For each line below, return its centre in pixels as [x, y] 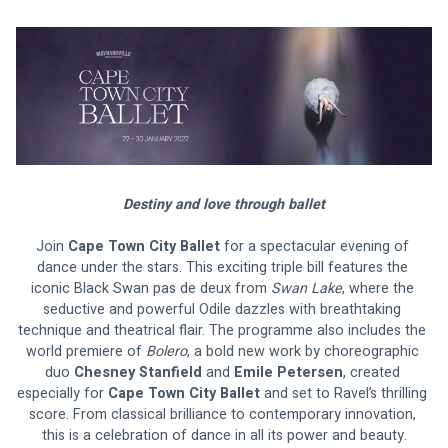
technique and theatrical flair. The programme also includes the [224, 331]
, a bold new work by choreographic [304, 352]
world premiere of [85, 352]
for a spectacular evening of [316, 247]
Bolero [166, 352]
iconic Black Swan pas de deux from [150, 289]
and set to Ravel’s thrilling [345, 394]
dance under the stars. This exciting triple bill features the [224, 268]
